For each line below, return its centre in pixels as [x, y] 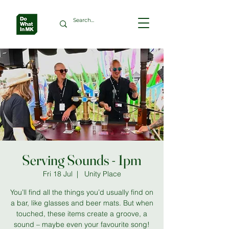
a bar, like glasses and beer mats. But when [82, 203]
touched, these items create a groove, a [82, 214]
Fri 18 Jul [58, 174]
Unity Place [101, 174]
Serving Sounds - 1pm [82, 160]
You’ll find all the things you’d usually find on [82, 192]
